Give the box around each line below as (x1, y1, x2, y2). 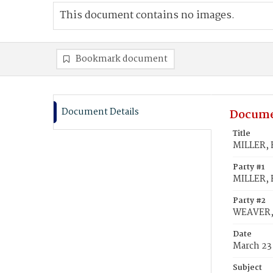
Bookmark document (76, 52, 168, 66)
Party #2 (233, 194, 266, 207)
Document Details (62, 105, 139, 119)
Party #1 (233, 161, 264, 174)
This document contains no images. (60, 7, 235, 24)
